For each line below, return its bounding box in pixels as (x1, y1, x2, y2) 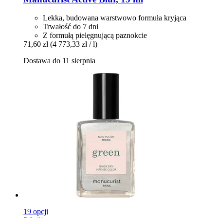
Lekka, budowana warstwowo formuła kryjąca (43, 14, 186, 22)
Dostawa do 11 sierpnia (23, 56, 95, 65)
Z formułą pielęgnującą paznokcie (43, 31, 147, 40)
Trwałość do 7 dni (43, 22, 98, 31)
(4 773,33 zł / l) (50, 40, 97, 49)
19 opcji (23, 207, 48, 216)
